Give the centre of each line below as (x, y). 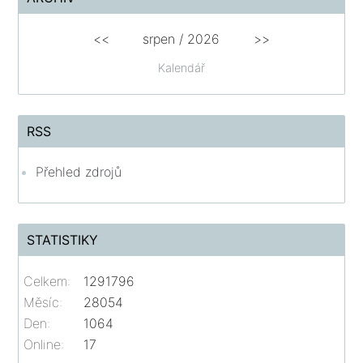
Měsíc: (43, 303)
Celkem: (47, 282)
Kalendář (181, 68)
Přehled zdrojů (79, 172)
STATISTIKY (63, 240)
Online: (44, 345)
